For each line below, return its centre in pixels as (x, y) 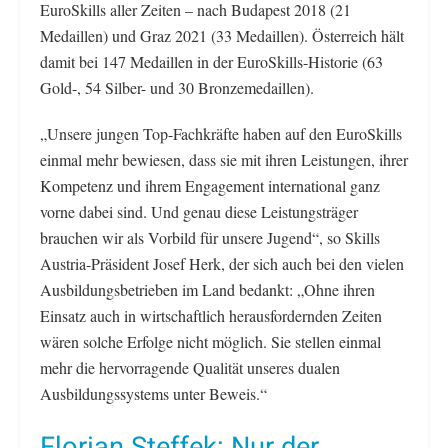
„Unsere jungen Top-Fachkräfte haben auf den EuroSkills (221, 133)
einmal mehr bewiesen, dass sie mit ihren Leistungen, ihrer (224, 159)
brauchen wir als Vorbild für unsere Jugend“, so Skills (210, 237)
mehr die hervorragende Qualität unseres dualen (190, 367)
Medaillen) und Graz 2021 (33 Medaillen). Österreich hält (222, 35)
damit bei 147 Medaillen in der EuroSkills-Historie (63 (211, 61)
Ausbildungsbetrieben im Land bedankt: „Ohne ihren (207, 289)
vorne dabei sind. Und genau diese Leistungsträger (199, 211)
